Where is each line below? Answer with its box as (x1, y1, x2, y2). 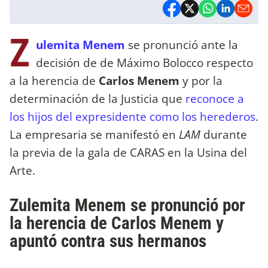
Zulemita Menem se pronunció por (10, 195, 245, 216)
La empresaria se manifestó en (10, 126, 179, 142)
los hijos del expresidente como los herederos (10, 108, 255, 124)
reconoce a (182, 90, 244, 106)
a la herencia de (10, 72, 99, 89)
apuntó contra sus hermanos (10, 231, 206, 252)
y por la (179, 72, 223, 89)
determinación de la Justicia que (10, 90, 182, 106)
